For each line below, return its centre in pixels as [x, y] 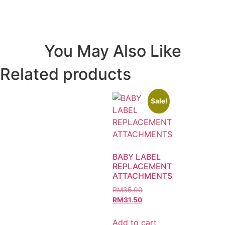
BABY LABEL [137, 157]
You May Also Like [113, 51]
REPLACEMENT [142, 166]
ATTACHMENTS [142, 176]
